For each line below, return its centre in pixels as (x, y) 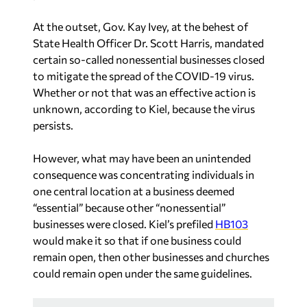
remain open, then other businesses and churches (151, 257)
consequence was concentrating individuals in (144, 174)
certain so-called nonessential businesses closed (149, 59)
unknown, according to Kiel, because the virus (144, 109)
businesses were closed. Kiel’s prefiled (124, 224)
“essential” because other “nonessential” (129, 207)
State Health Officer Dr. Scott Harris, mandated (148, 43)
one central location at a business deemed (134, 191)
